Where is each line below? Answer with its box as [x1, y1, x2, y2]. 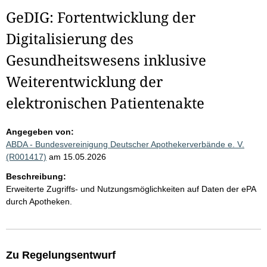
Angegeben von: [6, 127, 74, 136]
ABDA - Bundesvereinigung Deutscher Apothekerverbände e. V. [6, 139, 244, 149]
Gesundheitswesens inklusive [6, 50, 206, 70]
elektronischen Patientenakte [6, 93, 204, 113]
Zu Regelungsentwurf [6, 249, 116, 261]
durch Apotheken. [6, 197, 72, 206]
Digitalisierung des [6, 29, 133, 48]
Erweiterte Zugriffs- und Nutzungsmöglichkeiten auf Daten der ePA [6, 184, 256, 194]
